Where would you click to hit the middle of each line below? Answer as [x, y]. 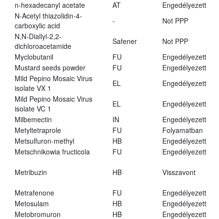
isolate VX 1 [33, 88]
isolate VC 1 [33, 109]
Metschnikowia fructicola [52, 152]
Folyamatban [183, 130]
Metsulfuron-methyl [44, 141]
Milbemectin [33, 120]
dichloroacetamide [43, 46]
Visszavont [179, 172]
